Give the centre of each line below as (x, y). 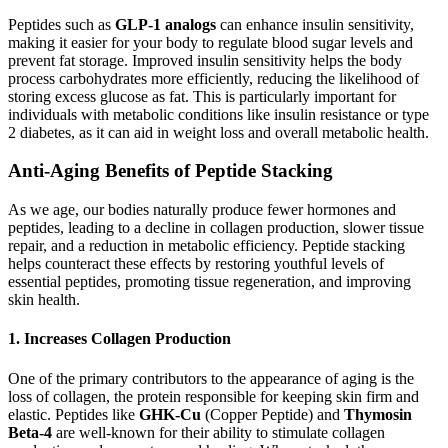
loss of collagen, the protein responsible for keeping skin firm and (213, 396)
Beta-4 (30, 432)
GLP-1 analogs (165, 24)
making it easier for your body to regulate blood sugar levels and (210, 42)
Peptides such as (61, 24)
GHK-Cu (170, 414)
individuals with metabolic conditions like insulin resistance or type (218, 114)
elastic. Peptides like (73, 414)
